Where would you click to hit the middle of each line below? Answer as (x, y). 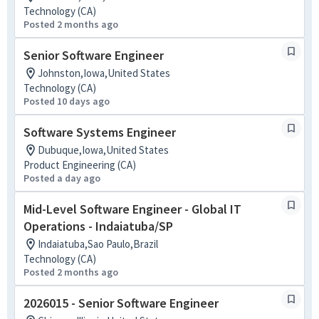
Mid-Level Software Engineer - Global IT (132, 209)
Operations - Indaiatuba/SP (98, 226)
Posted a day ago (62, 178)
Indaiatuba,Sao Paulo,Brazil (98, 244)
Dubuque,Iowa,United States (103, 150)
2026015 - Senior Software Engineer (121, 303)
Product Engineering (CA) (80, 165)
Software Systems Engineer (100, 132)
